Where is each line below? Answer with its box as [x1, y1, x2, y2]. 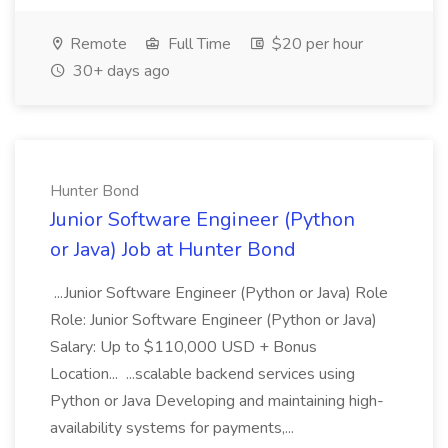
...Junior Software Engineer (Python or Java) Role [50, 282, 388, 304]
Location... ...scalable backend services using [50, 363, 355, 385]
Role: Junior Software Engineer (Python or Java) [50, 309, 377, 331]
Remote [66, 33, 127, 55]
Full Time [164, 33, 231, 55]
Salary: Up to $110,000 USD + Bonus [50, 336, 317, 358]
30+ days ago [69, 60, 170, 82]
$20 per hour [268, 33, 363, 55]
